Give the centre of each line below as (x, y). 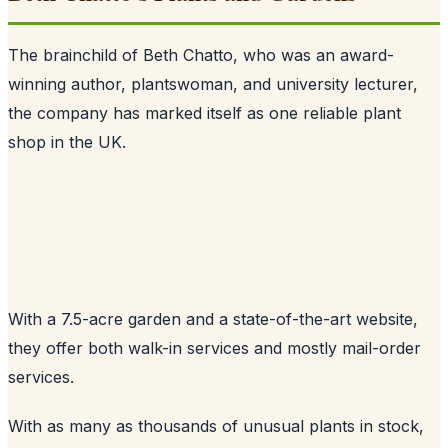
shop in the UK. (67, 141)
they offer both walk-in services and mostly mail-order (214, 347)
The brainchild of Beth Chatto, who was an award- (201, 54)
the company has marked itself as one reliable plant (204, 112)
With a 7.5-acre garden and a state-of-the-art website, (213, 318)
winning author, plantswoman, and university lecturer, (213, 83)
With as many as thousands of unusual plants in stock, (216, 425)
